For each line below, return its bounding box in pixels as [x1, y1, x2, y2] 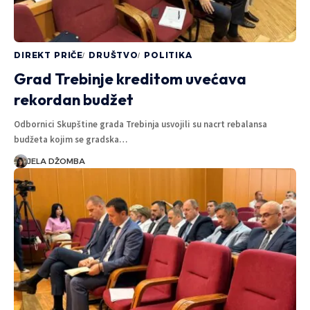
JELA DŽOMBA [26, 156, 85, 167]
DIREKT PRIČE [14, 50, 84, 61]
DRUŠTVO [89, 50, 138, 61]
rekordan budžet [14, 90, 134, 110]
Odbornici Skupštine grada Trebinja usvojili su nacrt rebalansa [14, 118, 267, 131]
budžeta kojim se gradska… [14, 134, 127, 146]
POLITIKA [143, 50, 192, 61]
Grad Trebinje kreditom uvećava [14, 69, 246, 89]
